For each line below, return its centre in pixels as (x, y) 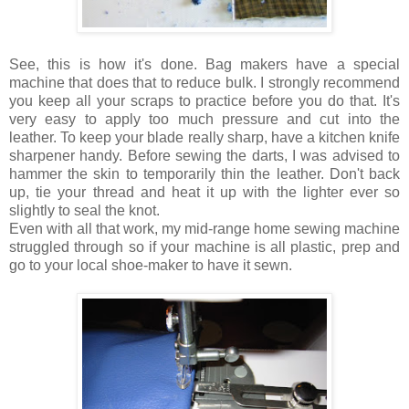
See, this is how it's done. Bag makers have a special (204, 65)
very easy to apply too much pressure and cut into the (204, 120)
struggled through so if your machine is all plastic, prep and (204, 247)
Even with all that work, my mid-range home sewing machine (204, 229)
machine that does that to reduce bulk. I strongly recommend (204, 83)
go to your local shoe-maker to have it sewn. (152, 266)
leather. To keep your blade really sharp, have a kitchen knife (204, 138)
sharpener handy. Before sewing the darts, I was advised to (204, 156)
